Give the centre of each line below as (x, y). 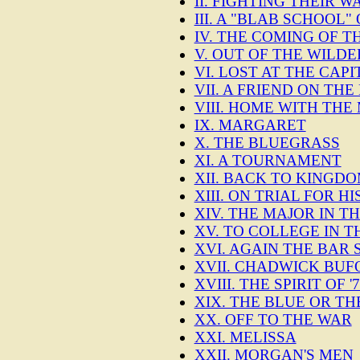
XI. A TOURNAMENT (268, 161)
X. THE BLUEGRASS (267, 143)
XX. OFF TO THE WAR (273, 320)
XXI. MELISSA (245, 337)
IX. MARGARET (250, 125)
